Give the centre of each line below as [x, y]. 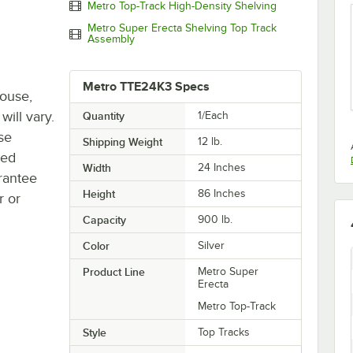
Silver [212, 246]
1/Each [214, 116]
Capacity [104, 220]
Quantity [103, 116]
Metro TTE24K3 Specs [146, 87]
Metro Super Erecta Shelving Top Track [182, 28]
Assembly [111, 39]
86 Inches [222, 194]
